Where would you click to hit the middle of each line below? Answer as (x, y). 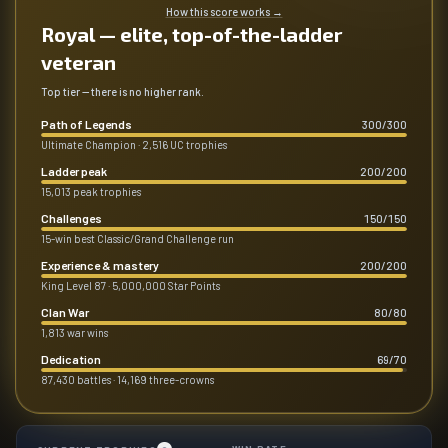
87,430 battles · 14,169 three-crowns (127, 379)
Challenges (71, 218)
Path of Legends (86, 124)
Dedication (71, 359)
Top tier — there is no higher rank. (122, 91)
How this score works (218, 11)
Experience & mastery (100, 265)
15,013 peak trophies (91, 191)
